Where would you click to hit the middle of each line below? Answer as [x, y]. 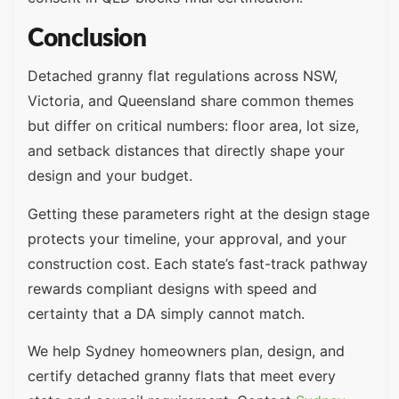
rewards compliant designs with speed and [172, 288]
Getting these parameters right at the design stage [199, 213]
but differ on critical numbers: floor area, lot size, [193, 126]
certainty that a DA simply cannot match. [166, 313]
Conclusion [87, 39]
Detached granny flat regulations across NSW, [183, 76]
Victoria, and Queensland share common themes [191, 101]
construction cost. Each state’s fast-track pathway [198, 263]
